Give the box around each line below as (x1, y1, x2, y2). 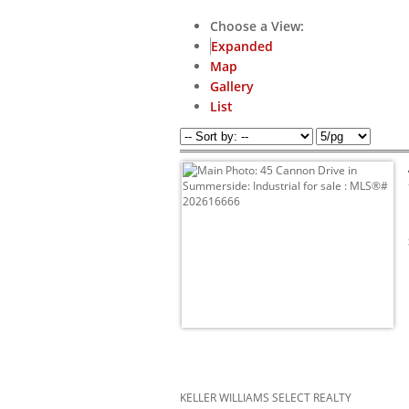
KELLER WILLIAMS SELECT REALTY (180, 390, 351, 406)
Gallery (210, 78, 254, 96)
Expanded (211, 37, 273, 56)
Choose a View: (210, 17, 304, 36)
